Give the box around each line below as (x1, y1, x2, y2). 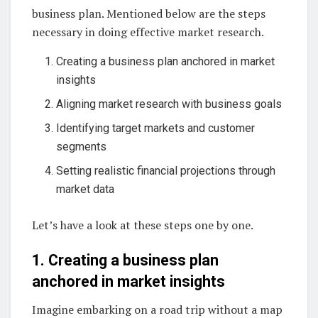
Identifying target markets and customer (56, 121, 256, 136)
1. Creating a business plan (32, 251, 219, 269)
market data (56, 182, 115, 197)
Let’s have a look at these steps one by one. (32, 217, 253, 234)
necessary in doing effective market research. (32, 24, 264, 40)
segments (56, 140, 107, 154)
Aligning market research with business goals (56, 97, 283, 111)
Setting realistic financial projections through (56, 164, 276, 178)
